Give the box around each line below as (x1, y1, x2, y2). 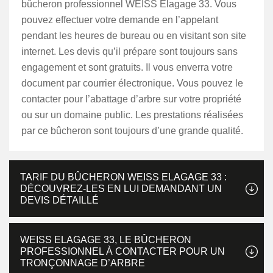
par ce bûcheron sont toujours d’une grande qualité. (21, 126, 243, 136)
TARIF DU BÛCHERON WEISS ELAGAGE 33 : (20, 172, 227, 182)
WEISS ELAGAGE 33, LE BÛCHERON (20, 235, 191, 245)
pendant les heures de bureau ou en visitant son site (21, 30, 246, 41)
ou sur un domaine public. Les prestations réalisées (21, 110, 243, 120)
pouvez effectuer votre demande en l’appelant (21, 15, 218, 25)
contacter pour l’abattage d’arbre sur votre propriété (21, 94, 241, 104)
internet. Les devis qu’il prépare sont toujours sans (21, 46, 238, 57)
